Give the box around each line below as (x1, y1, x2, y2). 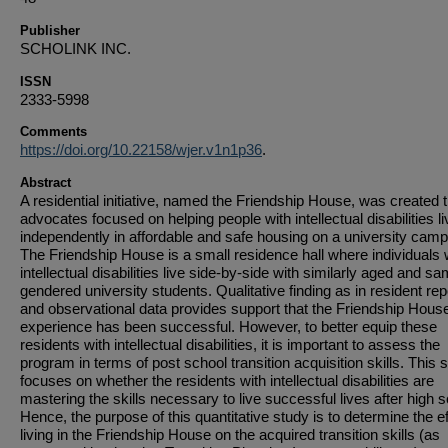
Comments (20, 124, 87, 139)
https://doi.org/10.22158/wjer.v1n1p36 (20, 141, 262, 158)
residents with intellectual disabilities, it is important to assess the (20, 336, 440, 353)
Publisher (20, 23, 80, 38)
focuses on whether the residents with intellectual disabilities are (20, 372, 434, 389)
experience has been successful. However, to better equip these (20, 318, 437, 335)
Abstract (20, 175, 71, 190)
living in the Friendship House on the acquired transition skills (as (20, 426, 440, 443)
